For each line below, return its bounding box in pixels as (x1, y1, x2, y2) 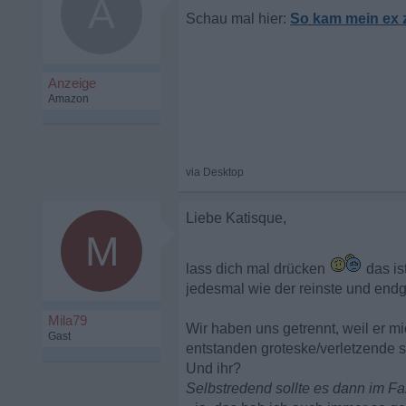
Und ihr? (186, 361, 241, 376)
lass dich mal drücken (186, 261, 329, 276)
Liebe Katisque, (186, 210, 286, 226)
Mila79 (48, 313, 87, 328)
